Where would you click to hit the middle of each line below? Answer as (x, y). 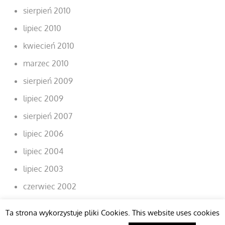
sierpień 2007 (48, 116)
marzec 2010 (46, 63)
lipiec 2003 (43, 168)
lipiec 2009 (43, 98)
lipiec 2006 (43, 133)
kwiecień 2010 (49, 45)
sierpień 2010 (47, 10)
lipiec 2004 (43, 151)
